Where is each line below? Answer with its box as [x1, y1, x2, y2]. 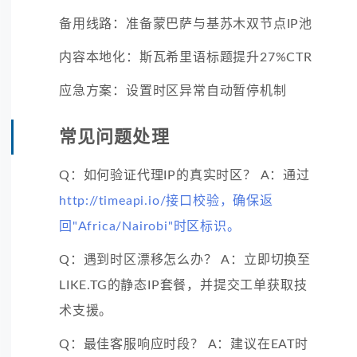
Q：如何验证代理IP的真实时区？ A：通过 [59, 168, 310, 182]
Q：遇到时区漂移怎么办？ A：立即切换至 [59, 253, 311, 266]
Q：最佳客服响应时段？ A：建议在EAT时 [59, 337, 308, 351]
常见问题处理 [59, 127, 170, 146]
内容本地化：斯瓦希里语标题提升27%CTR [59, 50, 312, 64]
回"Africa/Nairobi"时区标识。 [59, 219, 241, 233]
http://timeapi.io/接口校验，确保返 [59, 194, 273, 207]
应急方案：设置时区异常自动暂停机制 [59, 84, 287, 97]
